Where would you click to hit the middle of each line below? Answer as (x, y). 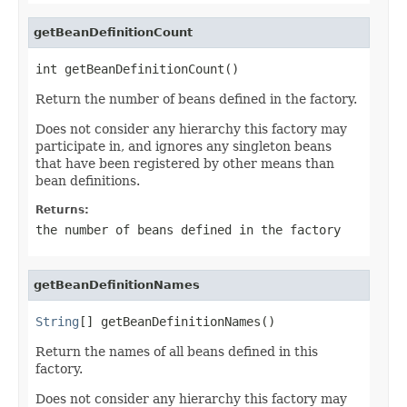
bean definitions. (88, 180)
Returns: (62, 209)
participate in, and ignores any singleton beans (184, 146)
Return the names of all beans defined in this (177, 351)
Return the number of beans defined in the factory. (196, 99)
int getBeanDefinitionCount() (137, 69)
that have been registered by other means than (185, 163)
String (57, 321)
